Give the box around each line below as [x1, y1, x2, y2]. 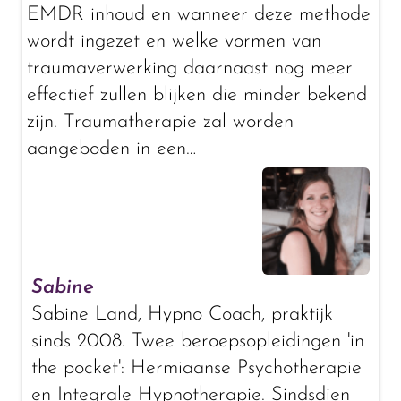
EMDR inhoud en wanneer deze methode [27, 4, 371, 25]
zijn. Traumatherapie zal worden [27, 112, 294, 132]
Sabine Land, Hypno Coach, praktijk [31, 304, 333, 325]
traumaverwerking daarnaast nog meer [27, 58, 353, 79]
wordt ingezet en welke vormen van [27, 31, 321, 52]
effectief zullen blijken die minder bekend [27, 85, 367, 106]
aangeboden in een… [27, 139, 196, 159]
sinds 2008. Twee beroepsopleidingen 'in [31, 331, 364, 352]
